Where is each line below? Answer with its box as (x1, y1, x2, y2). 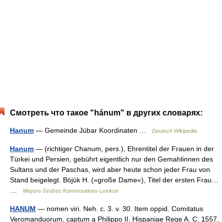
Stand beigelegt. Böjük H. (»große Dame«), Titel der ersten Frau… (10, 176, 219, 184)
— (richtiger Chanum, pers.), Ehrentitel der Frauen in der (34, 145, 214, 153)
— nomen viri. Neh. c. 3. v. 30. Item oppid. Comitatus (36, 205, 203, 213)
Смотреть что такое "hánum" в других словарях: (10, 109, 203, 117)
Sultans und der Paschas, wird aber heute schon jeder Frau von (10, 166, 210, 173)
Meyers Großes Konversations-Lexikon (23, 188, 118, 194)
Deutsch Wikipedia (152, 128, 197, 134)
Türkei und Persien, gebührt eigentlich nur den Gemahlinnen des (10, 155, 213, 163)
